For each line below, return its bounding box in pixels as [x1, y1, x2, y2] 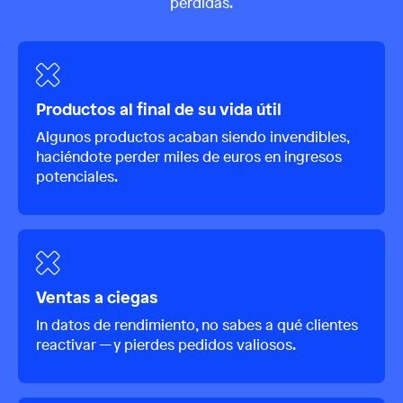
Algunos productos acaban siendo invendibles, [36, 127, 349, 148]
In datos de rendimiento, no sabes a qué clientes [36, 315, 358, 336]
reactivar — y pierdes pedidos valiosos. [36, 335, 296, 355]
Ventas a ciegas [36, 286, 158, 309]
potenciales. [36, 166, 118, 187]
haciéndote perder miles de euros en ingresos [36, 147, 342, 167]
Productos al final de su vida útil [36, 98, 282, 121]
